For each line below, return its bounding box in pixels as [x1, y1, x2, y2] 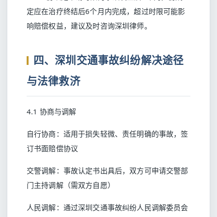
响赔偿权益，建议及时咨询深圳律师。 [27, 21, 152, 31]
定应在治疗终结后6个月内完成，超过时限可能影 [27, 6, 186, 16]
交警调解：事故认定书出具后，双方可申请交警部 [27, 166, 188, 175]
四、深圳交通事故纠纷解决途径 [33, 53, 184, 67]
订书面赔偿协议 [27, 143, 78, 153]
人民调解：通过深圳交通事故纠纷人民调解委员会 [27, 202, 188, 212]
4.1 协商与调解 [27, 107, 77, 116]
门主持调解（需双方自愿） [27, 180, 115, 190]
